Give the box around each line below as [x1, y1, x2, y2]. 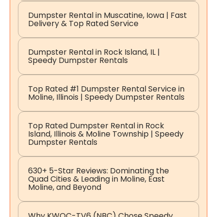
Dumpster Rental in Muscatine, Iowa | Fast [28, 10, 187, 21]
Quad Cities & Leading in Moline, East [28, 173, 165, 185]
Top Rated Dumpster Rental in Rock [28, 120, 164, 132]
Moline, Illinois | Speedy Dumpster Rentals [28, 92, 185, 103]
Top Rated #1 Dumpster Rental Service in [28, 83, 185, 95]
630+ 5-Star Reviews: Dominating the [28, 165, 169, 177]
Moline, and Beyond [28, 182, 101, 193]
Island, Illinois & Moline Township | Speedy [28, 128, 184, 140]
